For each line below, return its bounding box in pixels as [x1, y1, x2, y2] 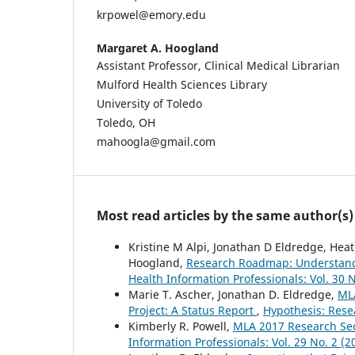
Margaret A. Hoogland [97, 40, 219, 56]
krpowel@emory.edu [97, 7, 206, 23]
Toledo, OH [97, 115, 155, 131]
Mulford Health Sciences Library [97, 77, 267, 93]
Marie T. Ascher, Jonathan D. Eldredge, [128, 287, 338, 303]
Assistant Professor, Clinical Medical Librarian [97, 58, 340, 74]
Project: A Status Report [128, 303, 257, 319]
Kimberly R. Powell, [128, 319, 233, 334]
